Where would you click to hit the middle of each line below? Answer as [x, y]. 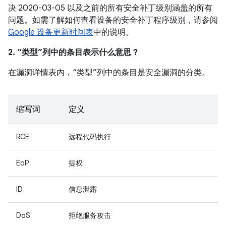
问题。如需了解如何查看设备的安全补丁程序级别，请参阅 [113, 20]
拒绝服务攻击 [90, 215]
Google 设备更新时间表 [51, 32]
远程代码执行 [90, 137]
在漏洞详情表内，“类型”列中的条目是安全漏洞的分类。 [109, 73]
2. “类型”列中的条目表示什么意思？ [74, 52]
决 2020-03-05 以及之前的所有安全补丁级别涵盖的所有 [110, 8]
